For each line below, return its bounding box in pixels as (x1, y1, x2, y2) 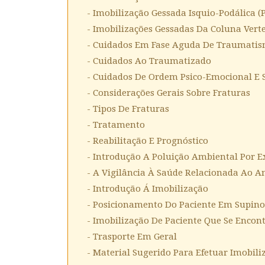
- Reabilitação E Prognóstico (87, 135, 208, 146)
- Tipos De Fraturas (87, 104, 169, 114)
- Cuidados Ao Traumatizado (87, 56, 211, 66)
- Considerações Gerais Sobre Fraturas (87, 88, 250, 98)
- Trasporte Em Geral (87, 231, 177, 242)
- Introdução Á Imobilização (87, 183, 208, 194)
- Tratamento (87, 119, 145, 130)
